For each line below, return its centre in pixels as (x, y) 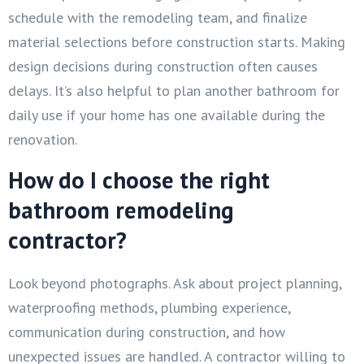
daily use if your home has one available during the (167, 115)
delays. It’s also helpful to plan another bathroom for (174, 90)
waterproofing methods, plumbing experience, (149, 307)
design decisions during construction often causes (163, 66)
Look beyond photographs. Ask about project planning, (175, 283)
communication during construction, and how (147, 331)
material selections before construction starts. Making (177, 41)
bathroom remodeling (121, 210)
